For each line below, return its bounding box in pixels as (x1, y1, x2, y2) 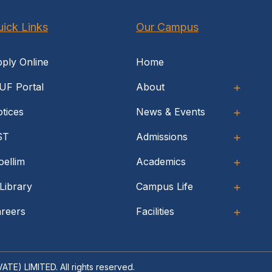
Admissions (136, 131, 188, 143)
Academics (136, 155, 186, 168)
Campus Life (136, 180, 193, 193)
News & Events (136, 106, 205, 118)
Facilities (136, 205, 174, 218)
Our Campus (136, 21, 199, 34)
